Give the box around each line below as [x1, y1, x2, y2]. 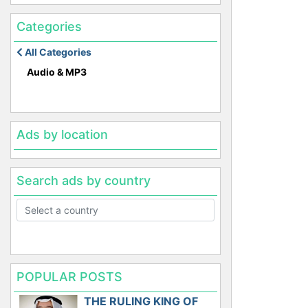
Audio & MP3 [27, 65, 87, 78]
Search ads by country [16, 173, 151, 188]
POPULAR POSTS [16, 269, 122, 285]
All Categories [23, 45, 91, 58]
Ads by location [16, 126, 108, 142]
